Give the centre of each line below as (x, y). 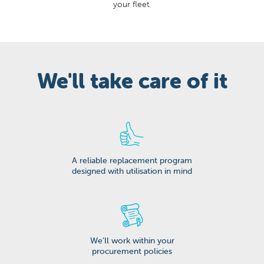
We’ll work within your (132, 240)
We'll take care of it (132, 80)
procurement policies (132, 251)
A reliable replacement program (132, 160)
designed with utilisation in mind (132, 171)
